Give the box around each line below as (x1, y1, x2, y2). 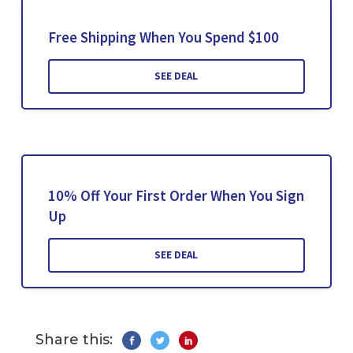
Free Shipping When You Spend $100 (47, 28, 279, 47)
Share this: (35, 331, 113, 349)
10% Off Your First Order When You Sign (47, 186, 304, 206)
